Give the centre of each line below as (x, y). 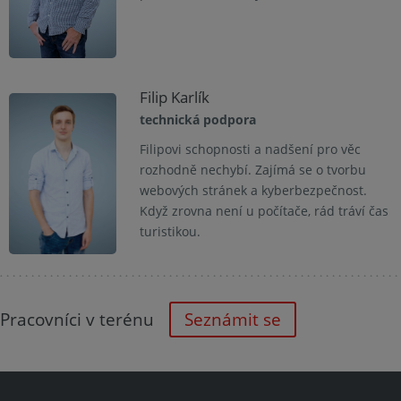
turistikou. (170, 232)
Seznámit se (233, 320)
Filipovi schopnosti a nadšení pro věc (250, 149)
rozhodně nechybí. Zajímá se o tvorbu (252, 170)
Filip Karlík (174, 97)
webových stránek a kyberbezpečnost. (253, 191)
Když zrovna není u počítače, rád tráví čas (264, 211)
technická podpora (197, 120)
